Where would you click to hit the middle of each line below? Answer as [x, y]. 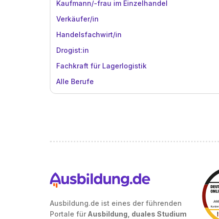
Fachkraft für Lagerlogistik [101, 66]
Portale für [68, 214]
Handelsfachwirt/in [89, 34]
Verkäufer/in [77, 19]
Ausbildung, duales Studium [136, 214]
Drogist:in [73, 50]
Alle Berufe [75, 81]
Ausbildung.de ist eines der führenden [116, 203]
